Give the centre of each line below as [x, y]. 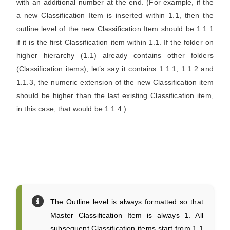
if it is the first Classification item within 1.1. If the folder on [115, 42]
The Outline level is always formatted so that [127, 202]
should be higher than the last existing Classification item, [115, 95]
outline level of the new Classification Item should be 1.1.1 [115, 29]
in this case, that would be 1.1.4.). [73, 109]
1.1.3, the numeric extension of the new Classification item [115, 82]
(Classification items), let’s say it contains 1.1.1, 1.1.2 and [115, 69]
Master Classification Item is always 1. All [127, 215]
